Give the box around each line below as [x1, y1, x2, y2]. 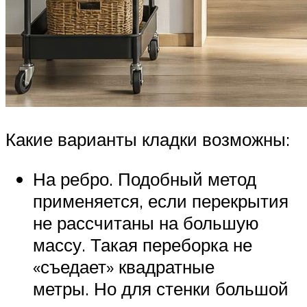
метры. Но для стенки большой [33, 278, 288, 300]
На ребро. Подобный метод [33, 168, 256, 191]
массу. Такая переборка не [33, 234, 252, 256]
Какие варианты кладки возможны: [5, 128, 290, 151]
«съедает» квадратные [33, 256, 214, 278]
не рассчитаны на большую [33, 212, 259, 234]
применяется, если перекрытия [33, 190, 288, 212]
